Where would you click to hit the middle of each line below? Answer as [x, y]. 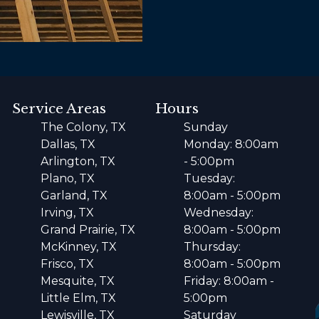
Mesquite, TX [78, 281]
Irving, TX [68, 212]
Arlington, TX [78, 161]
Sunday [205, 127]
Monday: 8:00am [231, 144]
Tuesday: [209, 178]
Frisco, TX [68, 263]
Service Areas [59, 108]
